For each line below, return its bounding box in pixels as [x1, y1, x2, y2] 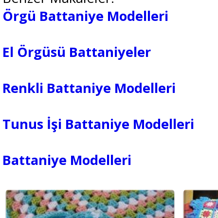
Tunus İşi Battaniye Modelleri [2, 115, 194, 133]
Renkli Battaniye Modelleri [2, 79, 176, 97]
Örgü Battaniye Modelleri [2, 7, 168, 25]
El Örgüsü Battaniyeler [2, 43, 151, 61]
